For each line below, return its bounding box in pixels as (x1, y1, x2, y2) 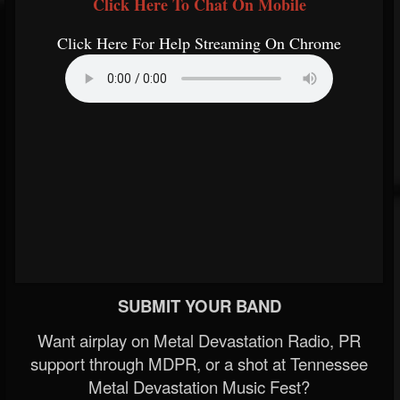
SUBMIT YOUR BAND (117, 294, 281, 319)
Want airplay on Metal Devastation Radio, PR (37, 329, 361, 353)
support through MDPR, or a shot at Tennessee (30, 352, 368, 376)
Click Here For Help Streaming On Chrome (57, 32, 341, 54)
